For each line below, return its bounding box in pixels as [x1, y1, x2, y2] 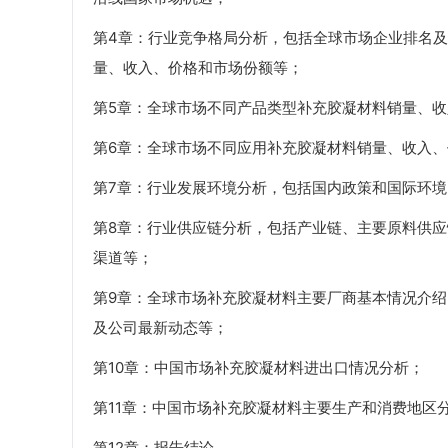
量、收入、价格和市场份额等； [93, 58, 303, 78]
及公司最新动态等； [93, 318, 228, 338]
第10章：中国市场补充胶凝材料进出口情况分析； [93, 358, 424, 378]
